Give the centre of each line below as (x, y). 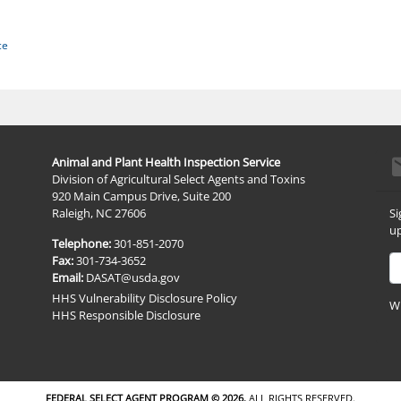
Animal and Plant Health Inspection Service (166, 162)
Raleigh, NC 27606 (99, 213)
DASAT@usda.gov (133, 277)
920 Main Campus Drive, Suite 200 (142, 196)
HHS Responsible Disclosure (127, 315)
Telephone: (82, 243)
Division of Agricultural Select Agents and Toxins (179, 179)
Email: (68, 277)
